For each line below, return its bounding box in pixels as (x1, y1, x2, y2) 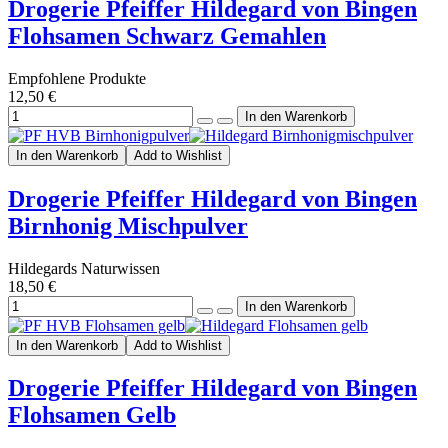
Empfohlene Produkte (8, 69, 146, 87)
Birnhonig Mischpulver (8, 212, 248, 239)
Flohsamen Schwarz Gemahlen (8, 22, 326, 49)
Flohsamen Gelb (8, 402, 176, 429)
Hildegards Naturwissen (8, 259, 160, 277)
